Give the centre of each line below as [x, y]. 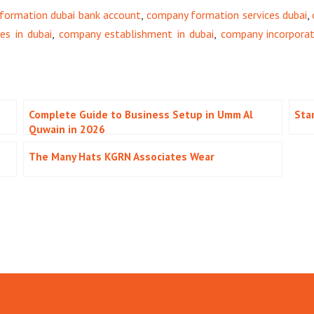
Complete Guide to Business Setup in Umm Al [141, 114]
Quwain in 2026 [67, 129]
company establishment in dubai [136, 33]
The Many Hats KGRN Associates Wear [122, 156]
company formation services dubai [227, 14]
